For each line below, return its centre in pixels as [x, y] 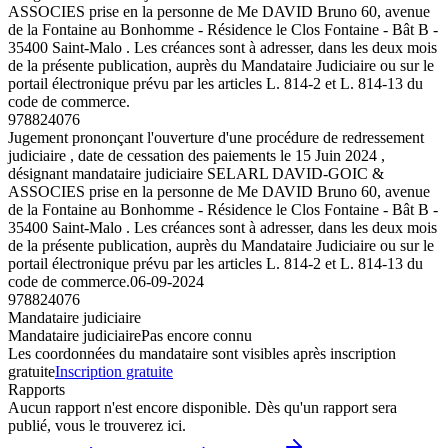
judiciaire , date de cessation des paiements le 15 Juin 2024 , [196, 155]
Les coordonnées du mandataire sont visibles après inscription [202, 353]
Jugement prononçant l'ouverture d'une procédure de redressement [216, 137]
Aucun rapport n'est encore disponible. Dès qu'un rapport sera [202, 407]
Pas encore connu [196, 335]
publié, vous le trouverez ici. [97, 425]
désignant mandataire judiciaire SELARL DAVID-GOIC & [196, 173]
